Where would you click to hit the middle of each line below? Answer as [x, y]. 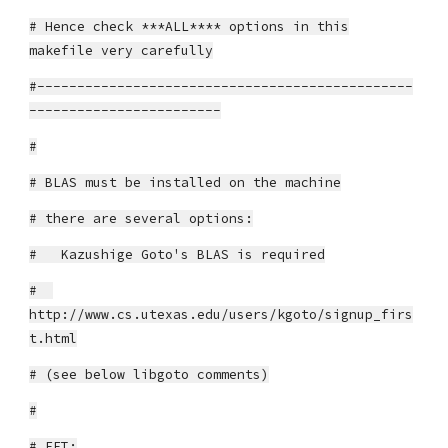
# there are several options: [141, 218]
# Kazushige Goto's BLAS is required [177, 254]
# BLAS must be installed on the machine [185, 182]
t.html [53, 338]
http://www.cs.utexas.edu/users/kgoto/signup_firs [221, 314]
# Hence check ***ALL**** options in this [189, 26]
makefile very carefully [121, 50]
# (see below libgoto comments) [149, 374]
